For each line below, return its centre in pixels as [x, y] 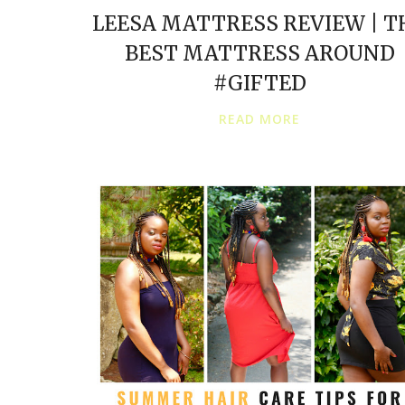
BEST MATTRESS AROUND [259, 53]
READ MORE [259, 118]
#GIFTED [259, 83]
